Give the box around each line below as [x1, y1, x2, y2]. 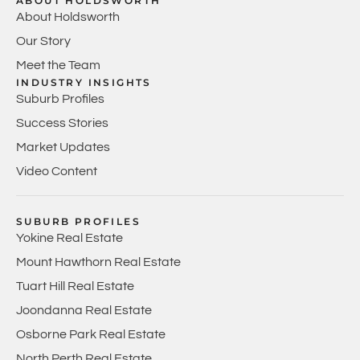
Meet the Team [16, 58, 100, 72]
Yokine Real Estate [16, 231, 123, 244]
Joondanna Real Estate [16, 303, 152, 317]
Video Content [16, 164, 97, 178]
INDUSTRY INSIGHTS [16, 76, 152, 88]
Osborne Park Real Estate [16, 327, 166, 341]
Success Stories [16, 116, 108, 129]
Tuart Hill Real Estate [16, 279, 134, 292]
